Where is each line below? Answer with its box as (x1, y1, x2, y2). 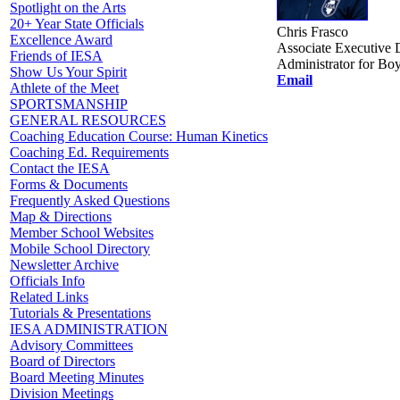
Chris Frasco (277, 23, 348, 39)
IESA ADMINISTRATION (10, 321, 168, 337)
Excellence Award (10, 32, 112, 47)
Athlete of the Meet (10, 80, 119, 96)
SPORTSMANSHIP (10, 96, 128, 112)
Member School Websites (10, 225, 154, 240)
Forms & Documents (10, 177, 128, 192)
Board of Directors (10, 354, 115, 369)
